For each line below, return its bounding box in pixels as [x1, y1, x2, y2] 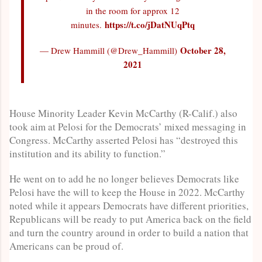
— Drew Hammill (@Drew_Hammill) [39, 44, 180, 56]
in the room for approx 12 [85, 4, 180, 16]
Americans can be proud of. [9, 239, 123, 253]
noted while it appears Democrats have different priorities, [9, 198, 249, 212]
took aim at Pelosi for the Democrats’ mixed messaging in [9, 119, 246, 133]
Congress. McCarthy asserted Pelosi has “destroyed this [9, 133, 238, 147]
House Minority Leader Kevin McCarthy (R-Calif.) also [9, 106, 237, 120]
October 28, [180, 43, 226, 57]
